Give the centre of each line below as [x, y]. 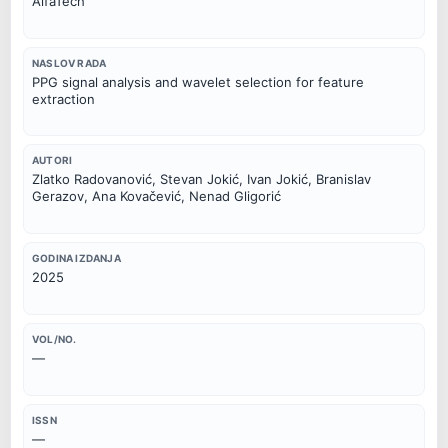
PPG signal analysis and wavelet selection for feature [198, 81]
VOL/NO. [54, 338]
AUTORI [52, 160]
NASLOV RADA [69, 62]
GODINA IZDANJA [76, 258]
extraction [63, 98]
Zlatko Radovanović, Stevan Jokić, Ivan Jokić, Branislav [201, 179]
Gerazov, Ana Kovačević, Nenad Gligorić [156, 196]
